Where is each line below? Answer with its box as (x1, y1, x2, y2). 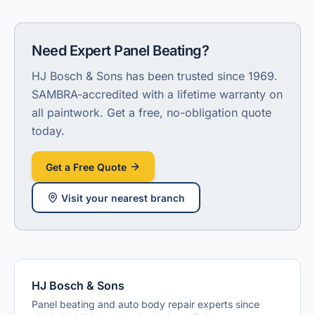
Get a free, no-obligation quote (107, 105, 271, 120)
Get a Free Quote (46, 160, 127, 173)
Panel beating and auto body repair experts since (32, 298, 259, 310)
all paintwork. (32, 105, 103, 120)
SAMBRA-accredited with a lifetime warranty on (32, 87, 283, 101)
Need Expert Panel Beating (32, 42, 202, 59)
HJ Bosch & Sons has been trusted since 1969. (32, 69, 278, 83)
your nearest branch (86, 191, 185, 204)
